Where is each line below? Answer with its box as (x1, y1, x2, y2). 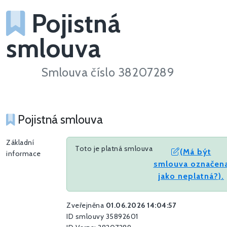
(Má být (179, 147, 211, 157)
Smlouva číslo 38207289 (42, 65, 174, 80)
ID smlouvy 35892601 (66, 212, 138, 221)
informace (6, 149, 41, 159)
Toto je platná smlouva (75, 144, 153, 154)
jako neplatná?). (158, 171, 224, 181)
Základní (6, 138, 34, 147)
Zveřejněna (66, 201, 106, 210)
